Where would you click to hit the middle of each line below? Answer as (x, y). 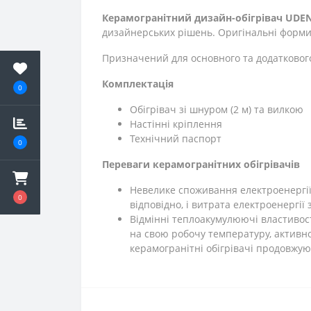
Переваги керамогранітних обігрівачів (201, 164)
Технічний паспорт (176, 138)
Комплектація (138, 84)
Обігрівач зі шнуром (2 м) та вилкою (217, 109)
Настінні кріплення (176, 124)
